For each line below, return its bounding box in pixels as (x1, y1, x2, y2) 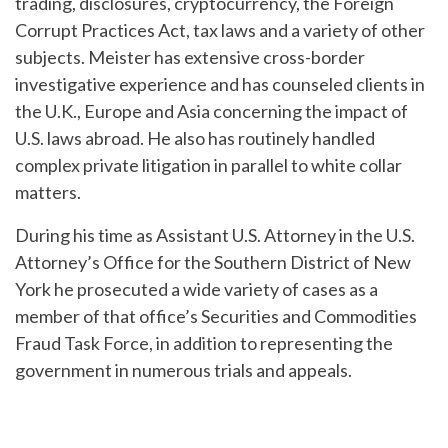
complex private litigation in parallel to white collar (15, 154, 402, 177)
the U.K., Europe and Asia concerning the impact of (15, 100, 408, 123)
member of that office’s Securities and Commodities (15, 305, 417, 328)
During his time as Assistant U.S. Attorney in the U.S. (15, 224, 415, 247)
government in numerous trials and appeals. (15, 359, 352, 382)
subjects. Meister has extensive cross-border (15, 46, 365, 69)
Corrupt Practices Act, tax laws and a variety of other (15, 19, 425, 42)
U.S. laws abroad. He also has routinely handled (15, 127, 375, 150)
